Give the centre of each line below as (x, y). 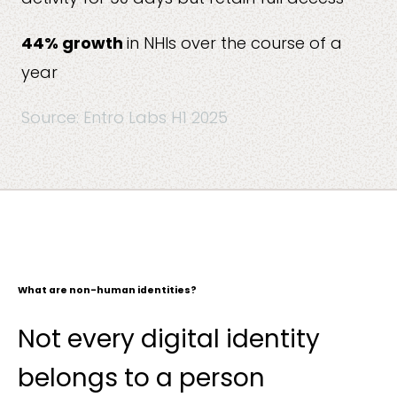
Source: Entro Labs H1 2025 (125, 117)
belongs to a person (141, 378)
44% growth (74, 43)
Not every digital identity (169, 339)
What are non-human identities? (107, 290)
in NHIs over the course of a (234, 43)
